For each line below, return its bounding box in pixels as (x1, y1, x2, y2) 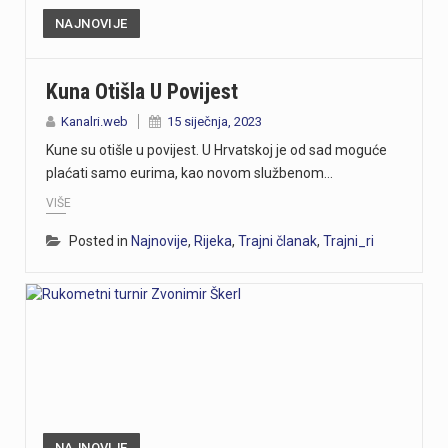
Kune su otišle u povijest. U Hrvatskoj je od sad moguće (46, 141, 387, 158)
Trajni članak (238, 233, 317, 250)
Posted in (69, 233, 131, 250)
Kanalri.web (61, 113, 128, 129)
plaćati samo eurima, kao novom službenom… (46, 164, 333, 181)
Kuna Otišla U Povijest (46, 78, 238, 104)
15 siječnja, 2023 (167, 113, 262, 129)
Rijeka (194, 233, 232, 250)
